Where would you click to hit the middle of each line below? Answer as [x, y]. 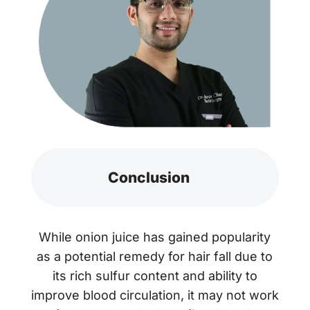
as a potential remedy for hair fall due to [155, 257]
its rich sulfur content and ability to [155, 276]
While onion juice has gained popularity [155, 237]
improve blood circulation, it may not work [155, 295]
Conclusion [148, 178]
